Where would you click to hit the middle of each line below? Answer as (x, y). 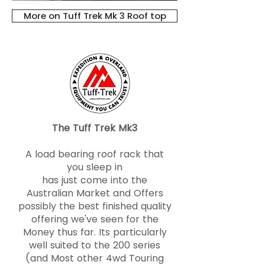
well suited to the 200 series (95, 245)
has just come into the (95, 180)
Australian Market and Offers (95, 193)
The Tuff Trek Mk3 (95, 128)
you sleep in (95, 167)
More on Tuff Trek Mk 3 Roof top (95, 16)
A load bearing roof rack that (95, 154)
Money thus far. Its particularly (95, 232)
